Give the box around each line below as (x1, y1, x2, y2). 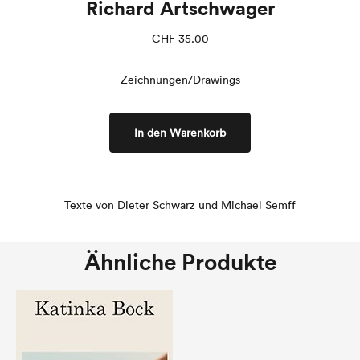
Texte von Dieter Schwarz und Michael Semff (64, 198, 296, 212)
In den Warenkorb (134, 125, 226, 140)
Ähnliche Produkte (84, 247, 276, 276)
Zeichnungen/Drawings (120, 72, 240, 87)
